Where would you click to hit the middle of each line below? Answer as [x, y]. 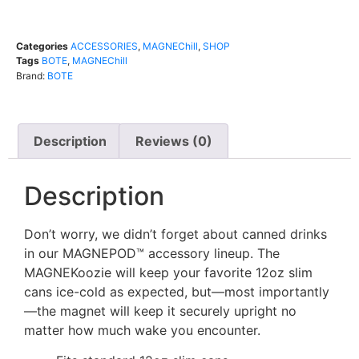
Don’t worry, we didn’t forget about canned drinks [175, 234]
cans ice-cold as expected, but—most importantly [177, 291]
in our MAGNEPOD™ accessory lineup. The [152, 253]
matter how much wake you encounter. [142, 330]
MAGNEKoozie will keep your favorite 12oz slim [168, 272]
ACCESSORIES [104, 46]
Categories [42, 46]
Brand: [32, 76]
